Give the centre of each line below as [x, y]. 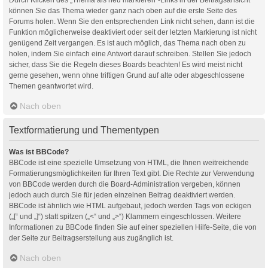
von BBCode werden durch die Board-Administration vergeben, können [125, 184]
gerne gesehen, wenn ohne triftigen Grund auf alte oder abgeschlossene [127, 75]
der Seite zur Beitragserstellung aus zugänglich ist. [91, 238]
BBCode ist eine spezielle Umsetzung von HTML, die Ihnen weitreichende [129, 162]
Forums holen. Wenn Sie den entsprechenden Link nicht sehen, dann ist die [132, 21]
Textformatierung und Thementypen [84, 130]
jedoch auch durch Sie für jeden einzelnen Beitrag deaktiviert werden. [122, 195]
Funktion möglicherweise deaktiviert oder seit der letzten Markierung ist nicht [133, 32]
